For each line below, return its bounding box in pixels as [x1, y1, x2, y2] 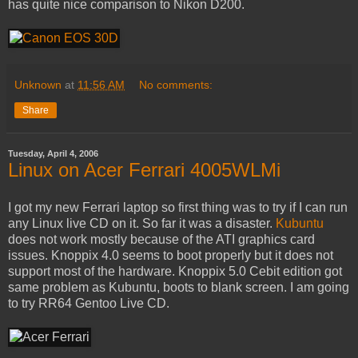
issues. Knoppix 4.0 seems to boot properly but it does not [8, 249, 333, 263]
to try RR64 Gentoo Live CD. [8, 296, 169, 311]
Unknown [14, 78, 62, 91]
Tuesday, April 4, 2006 [8, 149, 98, 159]
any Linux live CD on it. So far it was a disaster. [8, 217, 276, 231]
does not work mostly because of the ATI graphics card [8, 233, 315, 247]
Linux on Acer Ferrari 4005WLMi [8, 158, 280, 181]
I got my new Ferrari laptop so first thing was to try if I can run [8, 201, 348, 215]
